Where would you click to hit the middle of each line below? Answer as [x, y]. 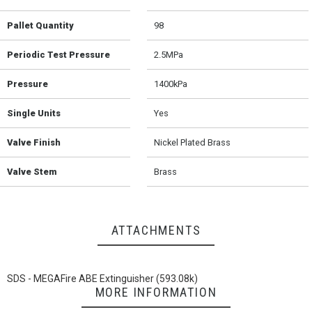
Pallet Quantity [40, 26]
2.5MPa [169, 55]
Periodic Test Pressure [58, 55]
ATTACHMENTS [156, 231]
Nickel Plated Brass [193, 143]
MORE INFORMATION [156, 292]
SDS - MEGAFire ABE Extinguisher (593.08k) [102, 279]
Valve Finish [34, 143]
